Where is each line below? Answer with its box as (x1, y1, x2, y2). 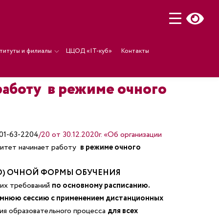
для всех (107, 205, 138, 217)
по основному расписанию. (51, 180, 150, 191)
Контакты (121, 46, 149, 56)
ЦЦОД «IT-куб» (66, 46, 112, 56)
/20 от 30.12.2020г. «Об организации (38, 129, 162, 140)
